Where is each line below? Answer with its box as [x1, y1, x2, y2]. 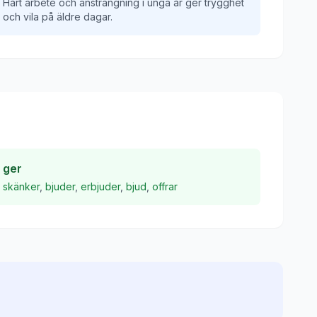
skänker [3, 180, 40, 192]
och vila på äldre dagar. [3, 11, 113, 23]
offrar [152, 180, 178, 192]
